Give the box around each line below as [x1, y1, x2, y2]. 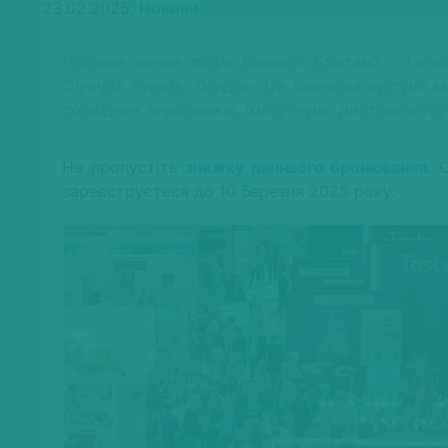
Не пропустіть [62, 157, 186, 178]
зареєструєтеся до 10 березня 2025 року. [62, 181, 395, 202]
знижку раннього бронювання [185, 157, 428, 178]
